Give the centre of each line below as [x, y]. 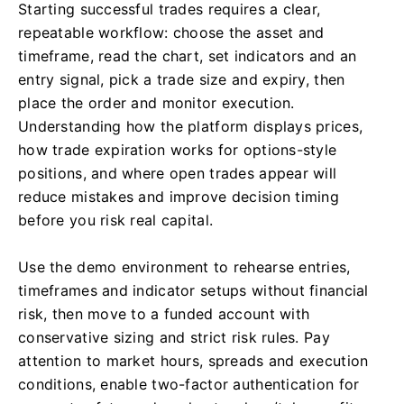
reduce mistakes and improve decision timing [179, 197]
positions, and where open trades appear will [178, 173]
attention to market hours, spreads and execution [193, 361]
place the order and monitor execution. [156, 103]
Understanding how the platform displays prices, [191, 126]
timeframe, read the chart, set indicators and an [188, 56]
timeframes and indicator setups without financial [193, 290]
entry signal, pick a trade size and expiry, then [182, 79]
